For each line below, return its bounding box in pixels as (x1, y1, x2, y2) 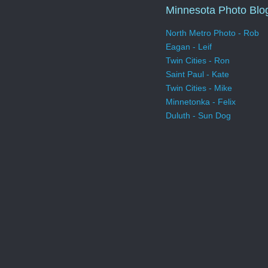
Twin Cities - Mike (166, 83, 232, 93)
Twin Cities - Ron (166, 56, 230, 66)
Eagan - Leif (166, 42, 212, 52)
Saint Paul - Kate (166, 69, 229, 80)
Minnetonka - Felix (166, 97, 236, 107)
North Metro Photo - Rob (166, 28, 259, 38)
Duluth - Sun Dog (166, 111, 231, 121)
